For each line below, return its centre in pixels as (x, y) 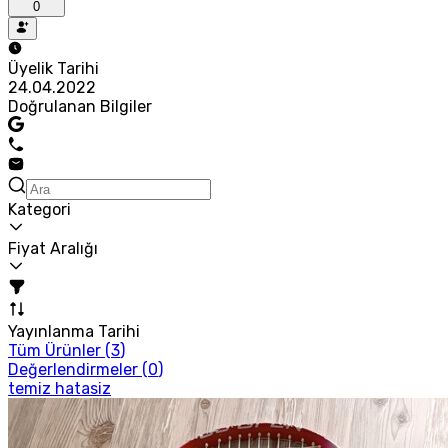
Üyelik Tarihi (53, 68)
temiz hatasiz (59, 388)
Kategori (39, 209)
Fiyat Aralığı (53, 248)
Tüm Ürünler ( (59, 350)
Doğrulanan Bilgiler (80, 106)
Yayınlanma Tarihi (74, 331)
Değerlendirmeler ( (78, 369)
